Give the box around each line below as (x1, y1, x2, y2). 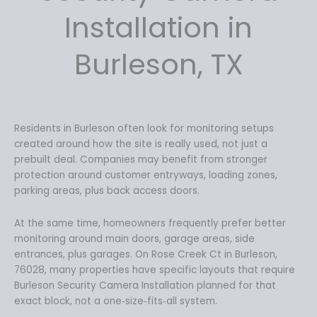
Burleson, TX (74, 44, 243, 84)
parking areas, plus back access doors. (14, 183, 200, 197)
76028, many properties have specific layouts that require (14, 263, 295, 277)
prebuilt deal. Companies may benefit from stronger (14, 152, 267, 166)
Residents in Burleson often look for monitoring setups (14, 121, 274, 135)
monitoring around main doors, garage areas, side (14, 231, 255, 246)
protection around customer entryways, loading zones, (14, 168, 277, 182)
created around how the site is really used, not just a (14, 137, 267, 151)
